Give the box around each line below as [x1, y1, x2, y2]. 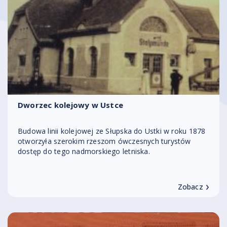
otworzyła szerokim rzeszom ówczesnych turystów [18, 136, 191, 146]
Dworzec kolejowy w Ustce [18, 100, 124, 110]
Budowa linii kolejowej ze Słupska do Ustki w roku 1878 [18, 126, 206, 136]
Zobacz [177, 182, 203, 192]
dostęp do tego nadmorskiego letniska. [18, 146, 150, 156]
